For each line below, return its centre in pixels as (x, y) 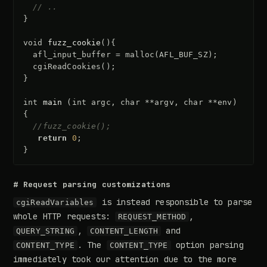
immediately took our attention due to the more (125, 260)
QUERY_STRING (45, 231)
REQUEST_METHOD (152, 217)
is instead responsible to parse (175, 202)
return (52, 138)
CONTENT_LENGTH (124, 231)
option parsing (207, 245)
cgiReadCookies (67, 67)
